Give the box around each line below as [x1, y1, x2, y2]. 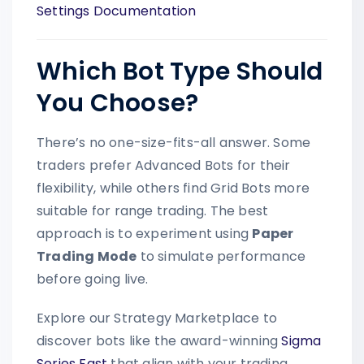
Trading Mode [37, 246, 137, 266]
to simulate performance [136, 246, 306, 266]
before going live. [37, 269, 149, 288]
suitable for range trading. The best [37, 201, 269, 220]
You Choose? [37, 85, 199, 120]
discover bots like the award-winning [37, 331, 282, 350]
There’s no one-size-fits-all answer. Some [37, 132, 311, 152]
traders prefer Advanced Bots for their [37, 155, 291, 175]
